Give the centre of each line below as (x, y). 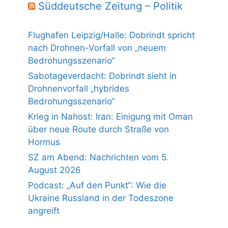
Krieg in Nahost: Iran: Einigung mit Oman (110, 117)
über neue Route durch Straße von (98, 130)
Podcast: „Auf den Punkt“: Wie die (97, 186)
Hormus (44, 142)
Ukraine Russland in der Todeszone (101, 198)
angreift (44, 211)
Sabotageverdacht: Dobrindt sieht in (102, 76)
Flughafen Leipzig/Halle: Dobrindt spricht (111, 35)
